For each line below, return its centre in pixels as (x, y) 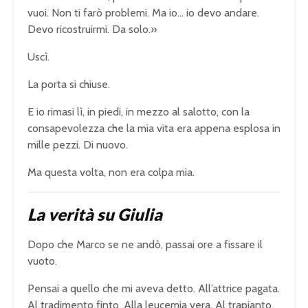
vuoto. (42, 261)
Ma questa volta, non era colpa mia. (111, 172)
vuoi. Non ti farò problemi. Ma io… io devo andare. (143, 12)
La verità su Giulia (95, 214)
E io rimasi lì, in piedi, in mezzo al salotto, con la (139, 111)
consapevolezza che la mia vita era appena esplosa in (154, 128)
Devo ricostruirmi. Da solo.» (92, 29)
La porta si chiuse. (69, 84)
